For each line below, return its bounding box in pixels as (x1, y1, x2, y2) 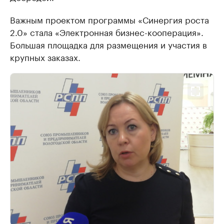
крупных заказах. (10, 49, 80, 63)
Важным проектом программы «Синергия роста (10, 12, 209, 25)
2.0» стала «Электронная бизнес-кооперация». (10, 24, 203, 38)
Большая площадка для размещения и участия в (10, 37, 207, 50)
